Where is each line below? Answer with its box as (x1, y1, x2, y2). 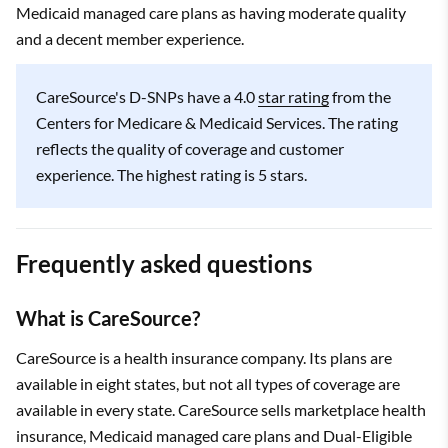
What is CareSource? (16, 305, 200, 330)
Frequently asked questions (16, 248, 312, 278)
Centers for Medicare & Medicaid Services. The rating (36, 112, 398, 132)
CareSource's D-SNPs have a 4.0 (36, 86, 258, 106)
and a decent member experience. (16, 28, 244, 48)
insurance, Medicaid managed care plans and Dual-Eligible (16, 425, 412, 445)
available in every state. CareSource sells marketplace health (16, 399, 426, 419)
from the (329, 86, 391, 106)
